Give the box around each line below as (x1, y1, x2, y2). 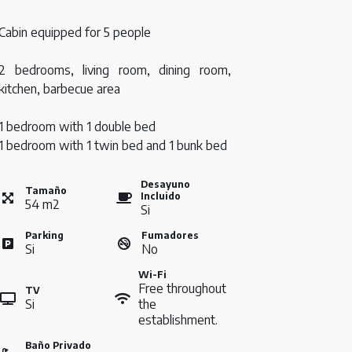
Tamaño (25, 184, 67, 196)
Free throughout (138, 280, 226, 297)
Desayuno (141, 178, 191, 191)
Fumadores (141, 229, 199, 242)
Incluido (141, 190, 181, 203)
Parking (25, 229, 64, 242)
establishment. (138, 312, 218, 328)
